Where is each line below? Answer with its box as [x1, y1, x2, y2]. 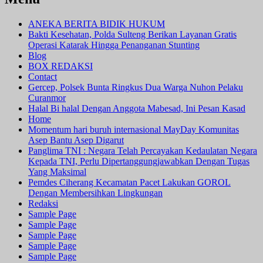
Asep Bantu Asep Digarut [28, 135, 124, 146]
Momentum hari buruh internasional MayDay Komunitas [28, 124, 239, 135]
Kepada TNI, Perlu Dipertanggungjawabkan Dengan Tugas [28, 156, 249, 167]
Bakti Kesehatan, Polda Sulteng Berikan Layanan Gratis [28, 29, 237, 40]
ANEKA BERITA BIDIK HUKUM [28, 19, 165, 29]
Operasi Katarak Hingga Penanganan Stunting [28, 40, 200, 50]
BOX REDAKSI [28, 61, 93, 72]
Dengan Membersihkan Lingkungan [28, 188, 163, 198]
